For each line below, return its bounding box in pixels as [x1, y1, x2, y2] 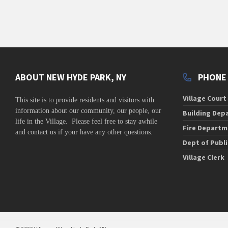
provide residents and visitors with [55, 96, 154, 104]
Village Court [182, 93, 226, 103]
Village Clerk [182, 152, 224, 162]
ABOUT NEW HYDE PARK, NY [15, 71, 126, 83]
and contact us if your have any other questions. [15, 128, 153, 136]
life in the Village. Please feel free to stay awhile [15, 117, 157, 125]
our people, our [117, 106, 161, 115]
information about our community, [15, 106, 117, 115]
